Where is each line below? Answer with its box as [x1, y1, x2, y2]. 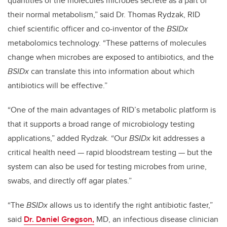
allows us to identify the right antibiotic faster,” [48, 199, 213, 211]
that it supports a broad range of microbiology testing [8, 118, 195, 130]
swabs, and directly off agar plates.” [8, 175, 132, 187]
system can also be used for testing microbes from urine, [8, 161, 207, 173]
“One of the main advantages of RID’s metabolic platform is [8, 104, 216, 116]
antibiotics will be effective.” [8, 80, 107, 92]
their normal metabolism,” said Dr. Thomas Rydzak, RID [8, 9, 200, 21]
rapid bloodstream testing [86, 146, 176, 159]
